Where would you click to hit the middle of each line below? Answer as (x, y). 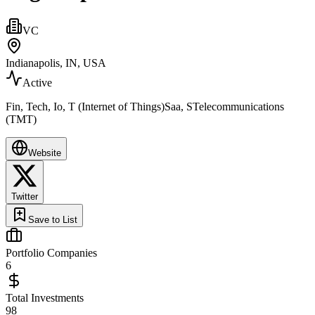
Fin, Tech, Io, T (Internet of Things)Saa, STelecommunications (145, 106)
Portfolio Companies (51, 252)
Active (37, 82)
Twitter (25, 196)
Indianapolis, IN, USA (56, 63)
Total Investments (45, 297)
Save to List (53, 219)
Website (45, 153)
